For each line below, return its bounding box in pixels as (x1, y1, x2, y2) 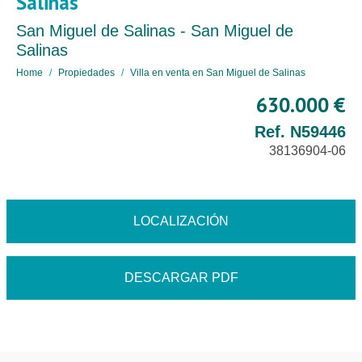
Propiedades (58, 67, 115, 78)
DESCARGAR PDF (124, 271, 238, 284)
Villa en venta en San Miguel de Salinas (130, 67, 305, 78)
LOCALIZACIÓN (133, 214, 229, 228)
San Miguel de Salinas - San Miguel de (16, 22, 293, 40)
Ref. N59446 (255, 123, 346, 141)
